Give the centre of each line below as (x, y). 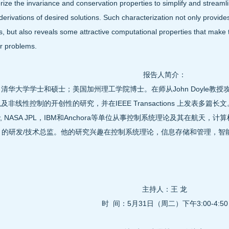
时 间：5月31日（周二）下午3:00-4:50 (165, 203)
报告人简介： (165, 75)
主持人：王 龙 (165, 189)
